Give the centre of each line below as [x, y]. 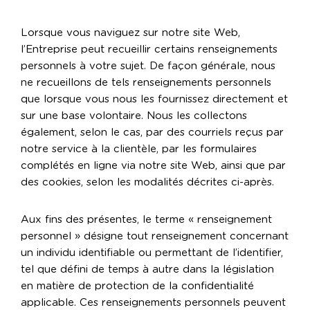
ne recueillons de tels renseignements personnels [146, 83]
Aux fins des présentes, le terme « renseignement [146, 220]
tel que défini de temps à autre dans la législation [147, 270]
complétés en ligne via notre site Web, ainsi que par [153, 166]
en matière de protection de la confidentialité [137, 286]
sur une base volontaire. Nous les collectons [134, 116]
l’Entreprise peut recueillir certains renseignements [149, 50]
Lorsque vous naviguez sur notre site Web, [130, 33]
